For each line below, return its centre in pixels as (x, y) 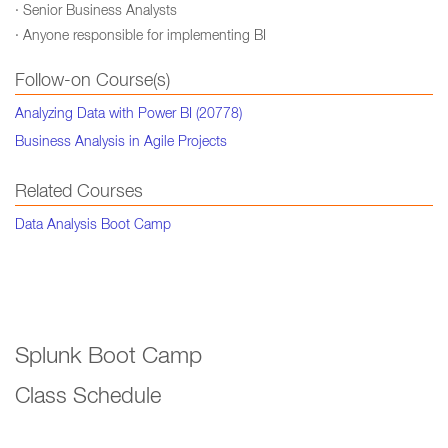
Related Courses (79, 193)
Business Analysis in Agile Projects (121, 143)
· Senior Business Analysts (96, 12)
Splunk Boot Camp (108, 358)
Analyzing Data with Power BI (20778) (128, 115)
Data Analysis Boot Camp (93, 226)
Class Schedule (88, 398)
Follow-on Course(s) (92, 82)
